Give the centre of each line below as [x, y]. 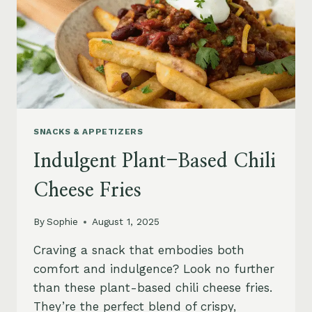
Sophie [63, 222]
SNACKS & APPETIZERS [88, 131]
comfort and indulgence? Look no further [154, 269]
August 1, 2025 [126, 222]
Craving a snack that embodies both [139, 250]
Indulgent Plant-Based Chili [155, 161]
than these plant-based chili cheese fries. [153, 288]
